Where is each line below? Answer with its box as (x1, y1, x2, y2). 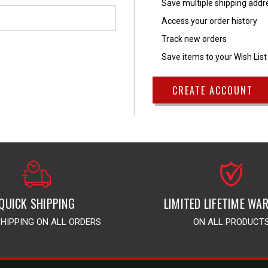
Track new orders (162, 34, 227, 44)
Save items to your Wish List (162, 52, 267, 62)
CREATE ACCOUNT (172, 83, 253, 98)
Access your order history (162, 16, 257, 26)
